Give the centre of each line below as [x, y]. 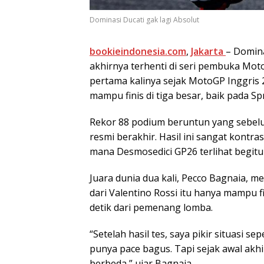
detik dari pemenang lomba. [151, 208]
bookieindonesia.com [138, 52]
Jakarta [208, 52]
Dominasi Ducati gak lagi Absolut [144, 20]
